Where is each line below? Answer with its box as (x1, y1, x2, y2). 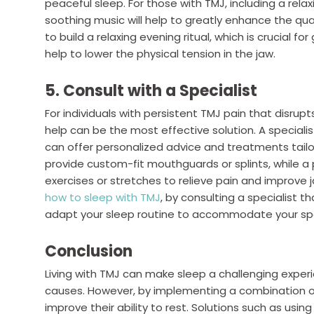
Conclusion (45, 240, 132, 262)
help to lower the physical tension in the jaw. (45, 46, 275, 61)
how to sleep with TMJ (45, 190, 161, 205)
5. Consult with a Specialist (45, 80, 257, 102)
